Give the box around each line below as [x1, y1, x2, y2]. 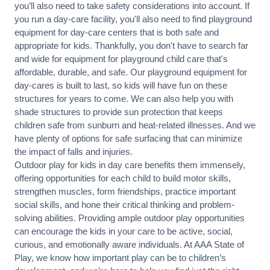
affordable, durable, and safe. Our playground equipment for [14, 67, 247, 77]
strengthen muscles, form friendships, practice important [14, 186, 236, 196]
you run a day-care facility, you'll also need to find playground [14, 14, 252, 24]
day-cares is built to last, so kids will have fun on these [14, 80, 227, 90]
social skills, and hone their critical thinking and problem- [14, 199, 234, 210]
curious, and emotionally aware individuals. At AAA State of [14, 239, 244, 250]
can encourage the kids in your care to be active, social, [14, 226, 233, 236]
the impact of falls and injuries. [14, 146, 133, 157]
